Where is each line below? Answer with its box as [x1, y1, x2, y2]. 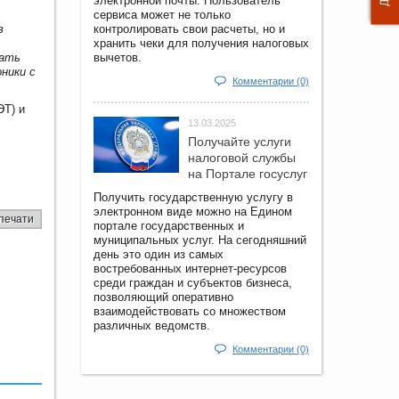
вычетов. [94, 50, 142, 64]
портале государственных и [94, 218, 244, 232]
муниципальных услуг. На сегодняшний [94, 232, 306, 247]
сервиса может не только [94, 7, 231, 21]
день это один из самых [94, 247, 224, 261]
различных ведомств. [94, 318, 210, 332]
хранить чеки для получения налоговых [94, 36, 309, 50]
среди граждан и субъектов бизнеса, [94, 275, 292, 289]
